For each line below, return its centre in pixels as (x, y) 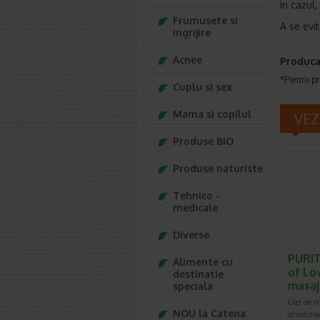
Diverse (191, 235)
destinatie (198, 274)
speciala (193, 286)
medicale (195, 207)
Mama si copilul (212, 114)
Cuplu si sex (202, 87)
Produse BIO (203, 141)
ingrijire (192, 32)
